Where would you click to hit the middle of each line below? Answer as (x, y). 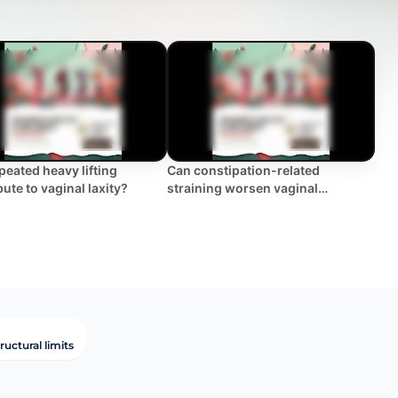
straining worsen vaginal (243, 187)
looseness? (202, 205)
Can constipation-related (243, 170)
